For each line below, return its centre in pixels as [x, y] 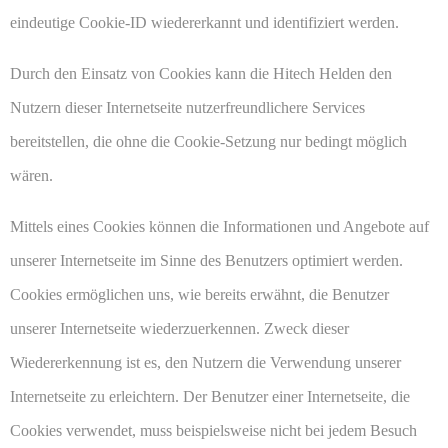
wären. [31, 176]
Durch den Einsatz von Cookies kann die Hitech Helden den [201, 74]
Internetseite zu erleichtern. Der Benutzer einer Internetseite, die [210, 397]
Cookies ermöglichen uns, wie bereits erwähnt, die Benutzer [199, 295]
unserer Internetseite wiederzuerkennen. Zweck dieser [179, 329]
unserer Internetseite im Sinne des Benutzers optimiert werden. [206, 261]
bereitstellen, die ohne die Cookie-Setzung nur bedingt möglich [208, 142]
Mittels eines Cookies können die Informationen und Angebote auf [219, 227]
